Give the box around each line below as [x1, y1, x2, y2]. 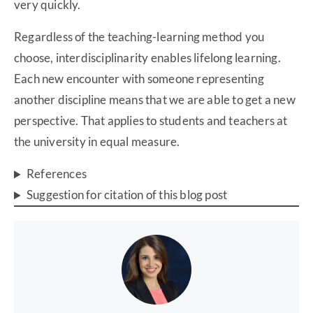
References [27, 166, 87, 182]
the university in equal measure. [14, 134, 180, 150]
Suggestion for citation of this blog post [27, 187, 228, 203]
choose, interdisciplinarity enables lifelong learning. [14, 50, 281, 66]
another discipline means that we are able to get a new [14, 92, 296, 108]
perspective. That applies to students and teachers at [14, 113, 288, 129]
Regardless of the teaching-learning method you [14, 29, 265, 45]
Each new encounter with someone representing [14, 71, 264, 87]
